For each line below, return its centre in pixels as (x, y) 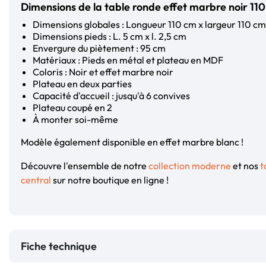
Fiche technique (59, 246)
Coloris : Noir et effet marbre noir (103, 72)
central (36, 180)
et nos (246, 165)
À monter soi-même (75, 119)
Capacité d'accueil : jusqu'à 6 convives (111, 95)
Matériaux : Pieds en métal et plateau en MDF (128, 60)
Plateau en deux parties (82, 83)
